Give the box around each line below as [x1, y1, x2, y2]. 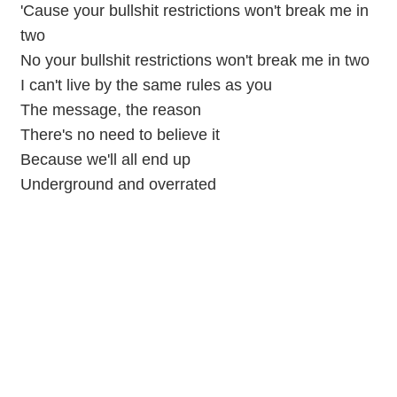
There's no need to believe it [19, 126, 220, 144]
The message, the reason [19, 101, 201, 119]
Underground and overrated [19, 175, 216, 193]
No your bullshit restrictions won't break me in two [19, 51, 370, 69]
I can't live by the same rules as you [19, 76, 272, 94]
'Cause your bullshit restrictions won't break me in [19, 2, 369, 19]
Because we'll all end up [19, 151, 191, 168]
